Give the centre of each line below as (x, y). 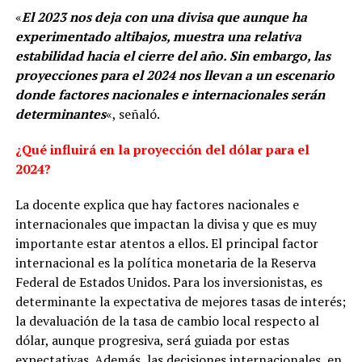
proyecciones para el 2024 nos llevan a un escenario (175, 75)
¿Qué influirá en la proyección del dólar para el (162, 149)
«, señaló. (133, 114)
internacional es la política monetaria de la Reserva (165, 262)
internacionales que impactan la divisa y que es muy (166, 223)
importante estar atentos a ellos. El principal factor (166, 243)
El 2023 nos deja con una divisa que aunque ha (164, 17)
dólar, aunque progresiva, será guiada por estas (152, 340)
